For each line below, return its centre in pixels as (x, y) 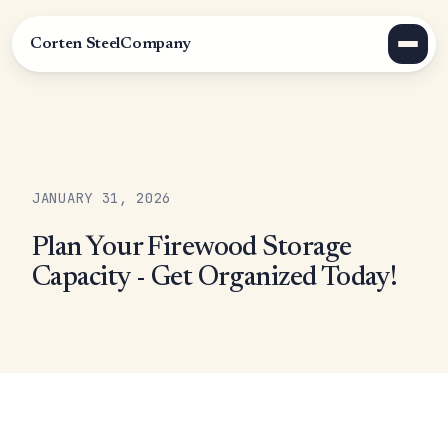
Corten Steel (75, 44)
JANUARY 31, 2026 (102, 198)
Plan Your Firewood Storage (192, 248)
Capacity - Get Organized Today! (215, 278)
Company (155, 44)
